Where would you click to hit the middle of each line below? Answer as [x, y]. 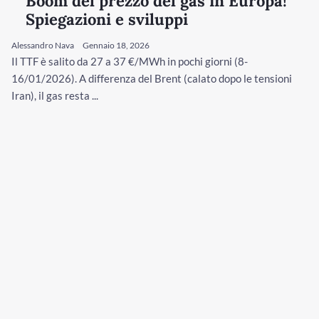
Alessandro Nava [43, 45]
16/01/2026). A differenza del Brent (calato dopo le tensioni [152, 78]
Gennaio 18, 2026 [116, 45]
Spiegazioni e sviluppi [107, 19]
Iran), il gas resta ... [55, 95]
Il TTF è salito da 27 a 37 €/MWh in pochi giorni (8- [130, 61]
